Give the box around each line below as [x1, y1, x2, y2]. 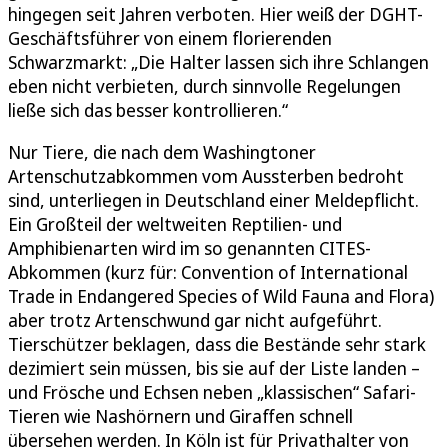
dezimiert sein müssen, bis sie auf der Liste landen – [8, 356, 420, 381]
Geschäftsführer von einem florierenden [8, 26, 332, 51]
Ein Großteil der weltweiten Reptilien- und [8, 212, 342, 237]
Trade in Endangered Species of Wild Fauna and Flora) [8, 284, 434, 309]
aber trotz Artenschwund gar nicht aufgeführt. [8, 308, 382, 333]
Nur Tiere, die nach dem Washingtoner [8, 140, 316, 165]
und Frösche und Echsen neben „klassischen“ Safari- [8, 380, 416, 405]
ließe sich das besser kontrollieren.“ [8, 98, 288, 123]
